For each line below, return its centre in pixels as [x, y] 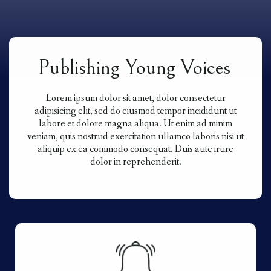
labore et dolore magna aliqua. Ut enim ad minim [135, 124]
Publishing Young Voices [134, 68]
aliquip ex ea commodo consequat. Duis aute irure [135, 149]
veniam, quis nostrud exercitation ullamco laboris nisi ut [135, 137]
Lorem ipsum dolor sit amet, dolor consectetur [135, 99]
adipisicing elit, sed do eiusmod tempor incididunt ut [135, 111]
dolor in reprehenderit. [135, 162]
